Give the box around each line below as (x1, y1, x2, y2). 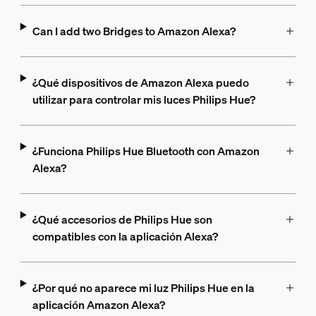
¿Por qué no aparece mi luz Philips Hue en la (32, 280, 255, 296)
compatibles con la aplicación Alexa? (32, 229, 218, 245)
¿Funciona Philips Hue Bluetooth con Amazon (32, 143, 260, 159)
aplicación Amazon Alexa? (32, 297, 165, 313)
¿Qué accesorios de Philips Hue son (32, 212, 212, 228)
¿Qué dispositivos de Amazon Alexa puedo (32, 75, 249, 91)
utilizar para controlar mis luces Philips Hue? (32, 92, 255, 108)
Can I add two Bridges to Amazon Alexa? (32, 23, 236, 39)
